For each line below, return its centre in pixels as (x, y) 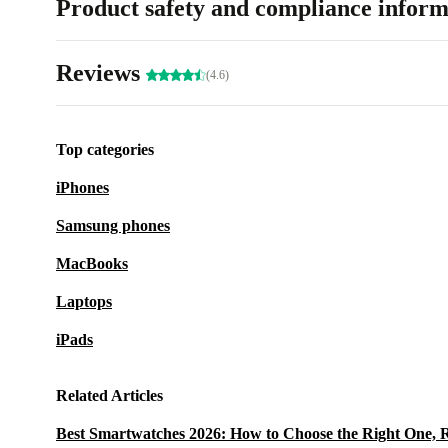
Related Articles (109, 395)
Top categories (105, 149)
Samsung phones (113, 225)
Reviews (101, 73)
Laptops (84, 301)
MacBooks (92, 263)
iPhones (82, 187)
